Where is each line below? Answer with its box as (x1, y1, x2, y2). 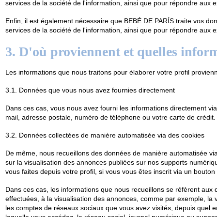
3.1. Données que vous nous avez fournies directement (5, 86, 175, 94)
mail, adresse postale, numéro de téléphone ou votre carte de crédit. (5, 113, 216, 122)
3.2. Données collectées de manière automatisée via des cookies (5, 131, 204, 139)
